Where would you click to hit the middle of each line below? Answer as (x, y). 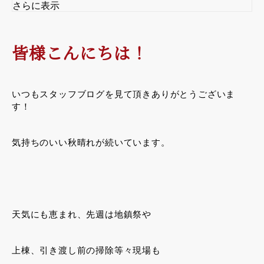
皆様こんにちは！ (80, 52)
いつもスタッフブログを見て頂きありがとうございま (124, 94)
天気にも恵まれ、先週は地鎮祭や (82, 214)
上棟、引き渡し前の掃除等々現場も (86, 250)
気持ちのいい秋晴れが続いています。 (91, 142)
